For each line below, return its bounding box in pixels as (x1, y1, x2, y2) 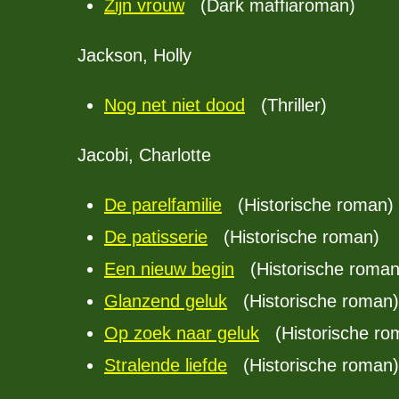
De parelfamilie (104, 195, 222, 215)
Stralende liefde (104, 355, 227, 375)
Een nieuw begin (104, 259, 234, 279)
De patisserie (104, 227, 208, 247)
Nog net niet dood (104, 95, 245, 115)
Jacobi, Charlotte (77, 145, 211, 165)
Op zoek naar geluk (104, 323, 259, 343)
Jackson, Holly (77, 45, 191, 65)
